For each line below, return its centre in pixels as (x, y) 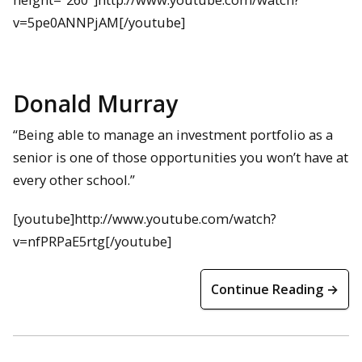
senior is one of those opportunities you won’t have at (181, 157)
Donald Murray (95, 103)
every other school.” (74, 179)
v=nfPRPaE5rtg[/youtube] (92, 242)
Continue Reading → (275, 290)
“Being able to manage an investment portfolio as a (173, 134)
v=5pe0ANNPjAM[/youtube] (99, 23)
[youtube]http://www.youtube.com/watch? (145, 219)
